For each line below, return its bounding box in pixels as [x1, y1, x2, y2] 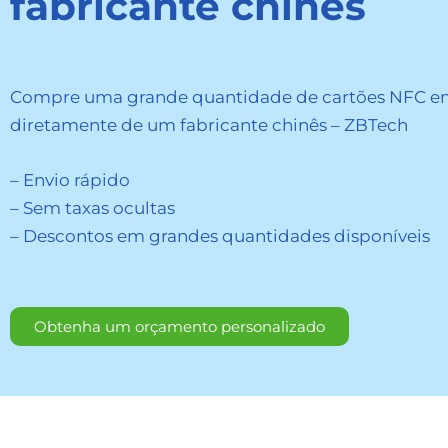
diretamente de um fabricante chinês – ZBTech [10, 114, 408, 135]
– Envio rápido [10, 169, 130, 190]
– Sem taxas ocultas [10, 197, 175, 218]
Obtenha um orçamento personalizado [34, 316, 325, 336]
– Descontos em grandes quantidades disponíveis [10, 225, 430, 246]
